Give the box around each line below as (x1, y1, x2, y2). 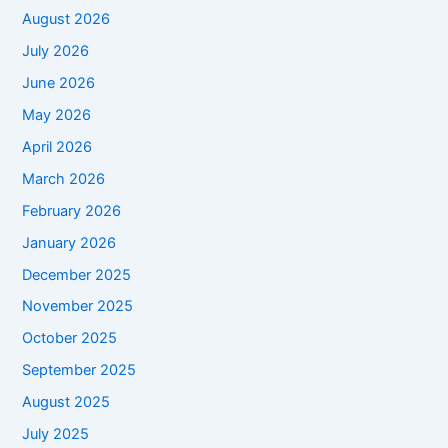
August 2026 (22, 10, 111, 29)
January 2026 (22, 233, 117, 252)
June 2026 (22, 73, 96, 92)
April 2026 (22, 137, 93, 156)
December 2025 (22, 265, 132, 284)
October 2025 (22, 329, 118, 348)
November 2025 (22, 297, 134, 316)
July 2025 (22, 425, 90, 444)
